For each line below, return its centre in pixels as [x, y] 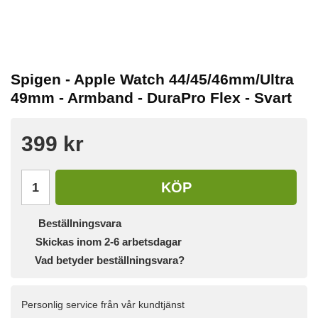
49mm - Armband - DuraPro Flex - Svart [151, 98]
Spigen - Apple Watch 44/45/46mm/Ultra [152, 79]
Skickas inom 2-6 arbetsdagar [109, 242]
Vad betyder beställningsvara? [110, 261]
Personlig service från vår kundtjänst [103, 305]
